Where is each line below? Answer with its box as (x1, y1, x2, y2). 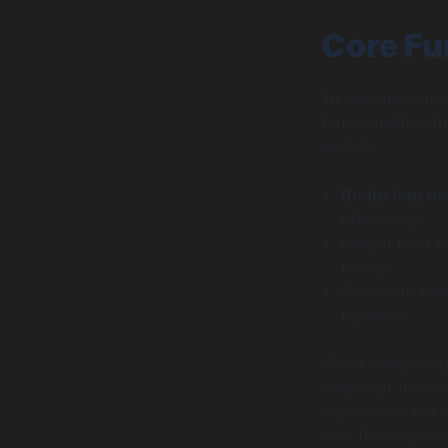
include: (320, 135, 379, 156)
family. (340, 257, 390, 278)
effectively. (340, 209, 424, 230)
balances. (340, 305, 412, 326)
